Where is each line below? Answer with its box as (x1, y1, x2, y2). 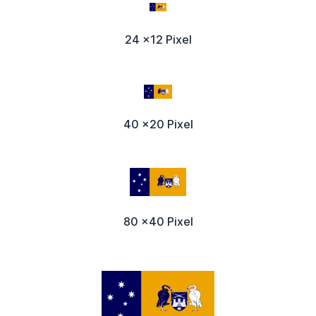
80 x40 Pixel (123, 214, 193, 229)
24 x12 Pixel (124, 32, 192, 47)
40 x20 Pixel (123, 117, 193, 132)
